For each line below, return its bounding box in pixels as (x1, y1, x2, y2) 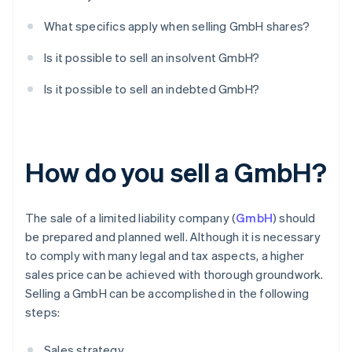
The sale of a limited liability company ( (25, 210, 236, 226)
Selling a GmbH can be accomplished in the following (25, 285, 310, 302)
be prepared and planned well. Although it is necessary (25, 229, 321, 245)
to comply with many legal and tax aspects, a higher (25, 247, 305, 264)
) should (273, 210, 316, 226)
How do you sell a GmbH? (25, 155, 327, 189)
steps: (25, 304, 60, 321)
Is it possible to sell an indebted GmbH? (44, 81, 259, 97)
